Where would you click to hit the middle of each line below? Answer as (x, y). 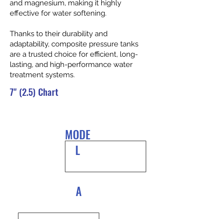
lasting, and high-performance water (71, 65)
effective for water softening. (58, 13)
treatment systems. (42, 75)
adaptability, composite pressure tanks (74, 44)
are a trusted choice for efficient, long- (74, 54)
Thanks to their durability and (59, 34)
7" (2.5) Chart (34, 91)
